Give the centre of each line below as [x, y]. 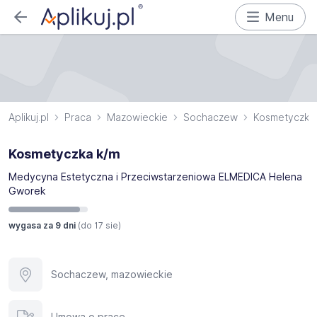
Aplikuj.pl [29, 117]
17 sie [106, 225]
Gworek [27, 191]
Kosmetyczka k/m [64, 154]
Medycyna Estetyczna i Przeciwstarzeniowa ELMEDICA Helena [155, 177]
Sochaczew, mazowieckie [112, 274]
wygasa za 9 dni [43, 225]
